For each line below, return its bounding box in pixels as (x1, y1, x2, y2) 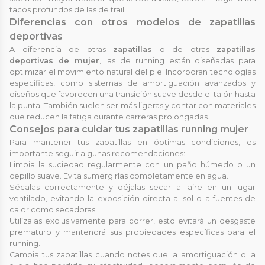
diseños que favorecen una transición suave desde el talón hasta (9, 90, 256, 99)
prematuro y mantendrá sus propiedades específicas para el (9, 228, 256, 237)
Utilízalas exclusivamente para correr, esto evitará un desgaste (9, 216, 256, 226)
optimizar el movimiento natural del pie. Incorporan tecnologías (9, 67, 256, 77)
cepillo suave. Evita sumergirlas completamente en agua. (9, 172, 228, 181)
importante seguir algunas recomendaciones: (9, 149, 185, 159)
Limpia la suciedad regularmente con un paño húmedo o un (9, 160, 256, 170)
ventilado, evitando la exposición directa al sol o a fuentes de (9, 194, 256, 203)
